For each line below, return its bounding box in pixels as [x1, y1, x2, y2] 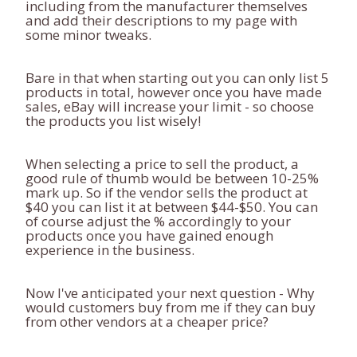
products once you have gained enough [25, 226, 273, 245]
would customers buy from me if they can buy [25, 298, 316, 316]
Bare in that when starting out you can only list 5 [25, 69, 329, 87]
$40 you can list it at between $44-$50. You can [25, 198, 318, 216]
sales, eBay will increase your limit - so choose [25, 97, 314, 116]
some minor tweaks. [25, 25, 151, 44]
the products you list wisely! [25, 112, 201, 130]
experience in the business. [25, 241, 198, 259]
